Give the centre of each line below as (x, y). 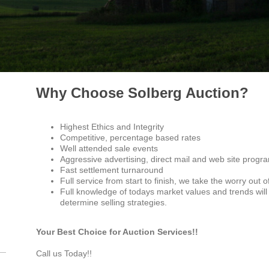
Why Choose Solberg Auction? (142, 93)
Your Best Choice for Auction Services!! (117, 232)
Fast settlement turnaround (111, 170)
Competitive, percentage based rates (130, 138)
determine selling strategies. (113, 203)
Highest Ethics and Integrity (112, 127)
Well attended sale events (109, 149)
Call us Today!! (64, 254)
